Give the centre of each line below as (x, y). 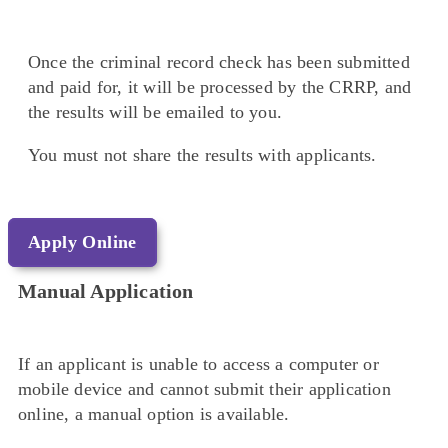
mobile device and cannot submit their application (204, 389)
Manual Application (106, 291)
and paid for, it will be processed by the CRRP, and (220, 87)
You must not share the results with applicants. (202, 155)
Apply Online (82, 242)
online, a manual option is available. (154, 414)
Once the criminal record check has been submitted (219, 62)
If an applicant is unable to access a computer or (198, 364)
